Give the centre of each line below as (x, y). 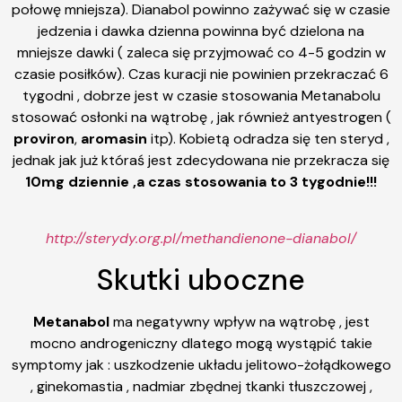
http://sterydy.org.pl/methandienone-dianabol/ (201, 238)
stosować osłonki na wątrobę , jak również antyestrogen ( (201, 117)
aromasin (115, 138)
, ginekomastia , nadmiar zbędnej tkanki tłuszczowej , (201, 386)
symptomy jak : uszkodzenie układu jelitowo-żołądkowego (201, 364)
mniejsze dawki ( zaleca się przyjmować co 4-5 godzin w (201, 52)
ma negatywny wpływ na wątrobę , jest (241, 321)
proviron (44, 138)
